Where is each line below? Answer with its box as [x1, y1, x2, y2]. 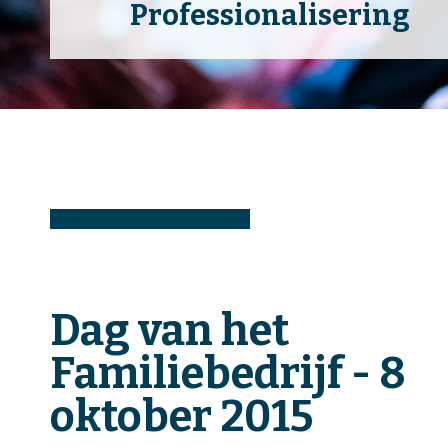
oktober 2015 [50, 390, 313, 442]
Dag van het [50, 304, 289, 356]
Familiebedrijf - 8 [50, 347, 406, 399]
